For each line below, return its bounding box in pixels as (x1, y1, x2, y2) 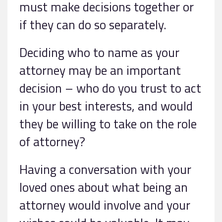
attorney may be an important (19, 60, 181, 80)
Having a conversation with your (19, 160, 191, 179)
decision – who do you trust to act (19, 78, 201, 98)
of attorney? (19, 132, 85, 152)
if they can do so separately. (19, 15, 166, 35)
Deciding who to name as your (19, 43, 179, 62)
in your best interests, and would (19, 96, 193, 116)
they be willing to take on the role (19, 114, 197, 134)
